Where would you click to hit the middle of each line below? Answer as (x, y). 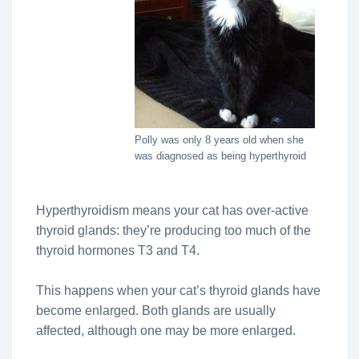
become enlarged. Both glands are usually (156, 310)
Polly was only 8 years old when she (219, 139)
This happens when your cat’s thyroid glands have (178, 290)
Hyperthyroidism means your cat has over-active (172, 210)
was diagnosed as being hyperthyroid (220, 155)
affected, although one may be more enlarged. (166, 330)
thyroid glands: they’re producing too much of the (173, 230)
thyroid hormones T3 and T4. (118, 250)
